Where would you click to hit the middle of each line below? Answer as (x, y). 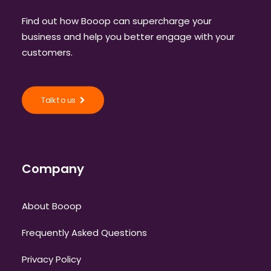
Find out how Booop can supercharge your (117, 21)
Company (53, 169)
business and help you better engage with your (128, 37)
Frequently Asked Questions (84, 233)
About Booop (52, 206)
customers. (47, 52)
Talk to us (58, 100)
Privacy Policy (51, 259)
